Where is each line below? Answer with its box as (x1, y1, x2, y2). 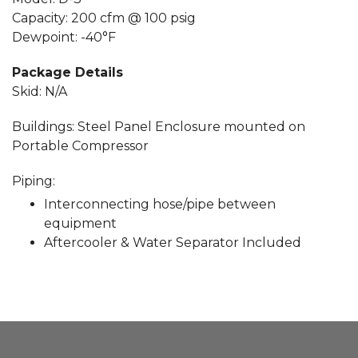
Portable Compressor (12, 137, 149, 153)
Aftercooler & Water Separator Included (44, 234, 301, 250)
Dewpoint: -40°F (12, 29, 116, 45)
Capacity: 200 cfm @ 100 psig (12, 10, 196, 26)
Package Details (12, 64, 123, 80)
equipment (44, 215, 117, 231)
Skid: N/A (12, 83, 67, 99)
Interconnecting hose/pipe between (44, 196, 276, 212)
